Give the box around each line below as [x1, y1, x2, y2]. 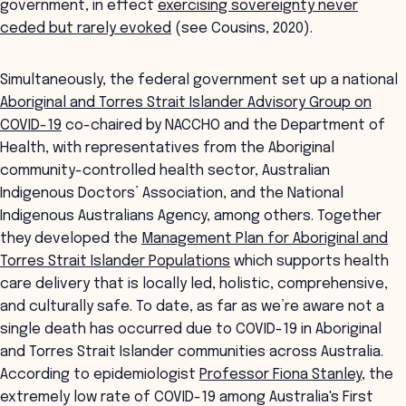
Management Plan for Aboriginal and [141, 231, 388, 246]
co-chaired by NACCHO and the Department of [62, 118, 385, 133]
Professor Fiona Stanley [199, 367, 362, 382]
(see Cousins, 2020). [171, 21, 313, 36]
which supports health [230, 254, 389, 269]
